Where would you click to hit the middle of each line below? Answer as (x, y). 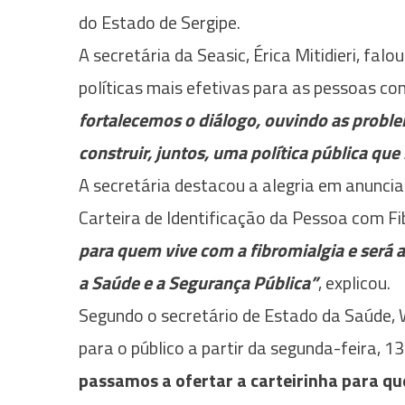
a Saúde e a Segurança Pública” (198, 282)
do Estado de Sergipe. (161, 22)
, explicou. (356, 282)
